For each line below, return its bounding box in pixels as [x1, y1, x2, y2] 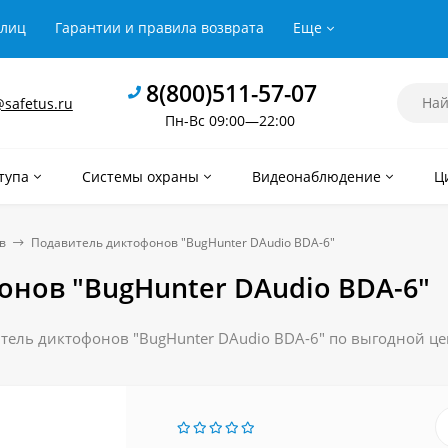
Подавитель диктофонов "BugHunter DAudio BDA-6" [31, 234, 335, 251]
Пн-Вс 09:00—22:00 [164, 110, 295, 130]
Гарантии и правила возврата [55, 18, 264, 37]
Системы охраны [82, 167, 199, 186]
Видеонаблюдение [252, 167, 381, 186]
